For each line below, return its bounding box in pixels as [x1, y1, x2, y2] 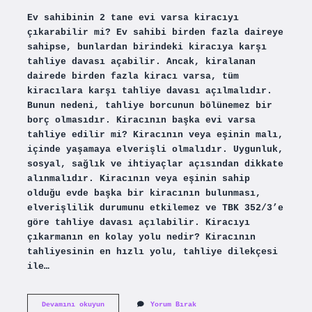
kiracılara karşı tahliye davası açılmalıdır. [26, 85, 272, 96]
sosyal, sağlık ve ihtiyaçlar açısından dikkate [26, 158, 283, 169]
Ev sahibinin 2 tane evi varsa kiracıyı [26, 12, 239, 23]
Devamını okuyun [41, 300, 104, 309]
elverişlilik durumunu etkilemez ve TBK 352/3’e [26, 202, 283, 213]
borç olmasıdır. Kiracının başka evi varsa [26, 114, 256, 125]
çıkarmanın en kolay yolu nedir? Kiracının [26, 231, 256, 242]
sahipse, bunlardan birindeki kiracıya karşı [26, 41, 267, 52]
